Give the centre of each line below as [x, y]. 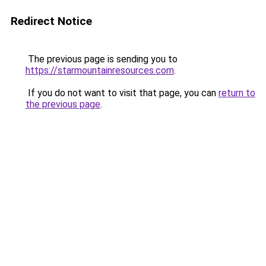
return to [237, 93]
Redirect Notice [51, 21]
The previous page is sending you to [102, 59]
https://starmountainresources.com [100, 70]
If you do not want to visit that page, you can [122, 93]
